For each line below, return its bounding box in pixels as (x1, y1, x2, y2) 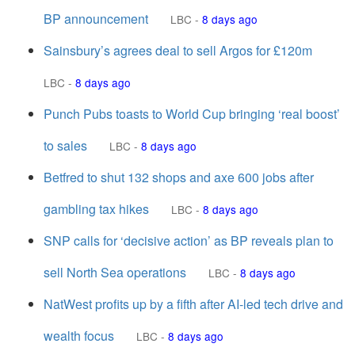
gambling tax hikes (44, 200, 149, 218)
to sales (44, 136, 87, 155)
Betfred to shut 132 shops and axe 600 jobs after (44, 168, 314, 186)
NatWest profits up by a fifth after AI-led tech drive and (44, 295, 343, 313)
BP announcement (44, 10, 148, 28)
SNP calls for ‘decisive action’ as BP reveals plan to (44, 231, 334, 250)
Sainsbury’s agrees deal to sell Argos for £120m (44, 41, 312, 59)
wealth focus (44, 326, 114, 345)
